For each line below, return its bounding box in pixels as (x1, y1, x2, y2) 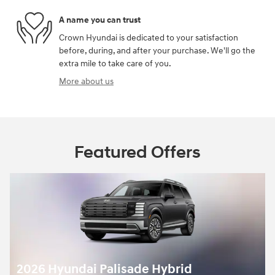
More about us (59, 76, 114, 87)
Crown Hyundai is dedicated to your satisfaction (59, 33, 238, 44)
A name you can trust (59, 14, 141, 25)
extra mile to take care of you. (59, 58, 171, 69)
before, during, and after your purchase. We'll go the (59, 45, 255, 56)
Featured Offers (74, 142, 201, 164)
